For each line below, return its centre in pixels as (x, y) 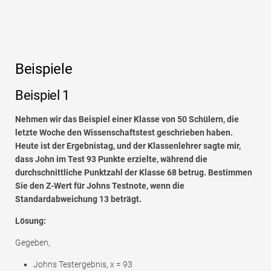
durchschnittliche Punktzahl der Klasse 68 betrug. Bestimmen (134, 172)
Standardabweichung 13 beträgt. (78, 199)
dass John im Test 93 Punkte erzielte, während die (111, 159)
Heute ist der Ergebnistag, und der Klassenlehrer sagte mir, (128, 145)
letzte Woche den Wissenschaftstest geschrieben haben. (124, 132)
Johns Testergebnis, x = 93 (83, 264)
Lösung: (31, 220)
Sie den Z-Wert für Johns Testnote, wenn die (100, 185)
